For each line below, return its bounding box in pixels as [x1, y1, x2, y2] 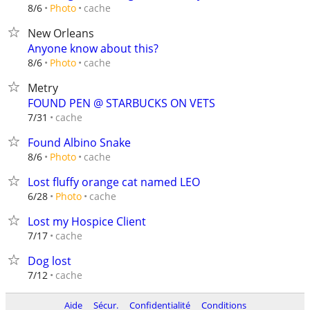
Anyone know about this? [28, 41, 158, 56]
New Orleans [28, 26, 94, 41]
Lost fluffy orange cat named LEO [28, 174, 200, 190]
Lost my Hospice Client [28, 214, 146, 229]
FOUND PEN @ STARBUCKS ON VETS [28, 95, 215, 111]
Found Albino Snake [28, 135, 131, 150]
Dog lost [28, 253, 71, 268]
